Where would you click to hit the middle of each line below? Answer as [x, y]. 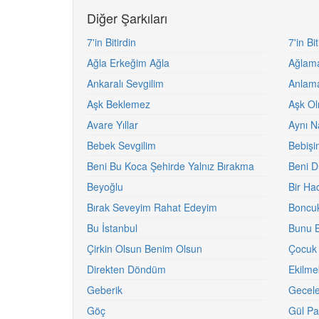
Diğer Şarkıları [127, 18]
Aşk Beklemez [119, 104]
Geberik [105, 290]
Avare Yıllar [113, 125]
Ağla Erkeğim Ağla [128, 63]
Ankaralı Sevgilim [125, 83]
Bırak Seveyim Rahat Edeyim [152, 207]
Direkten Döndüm [126, 269]
